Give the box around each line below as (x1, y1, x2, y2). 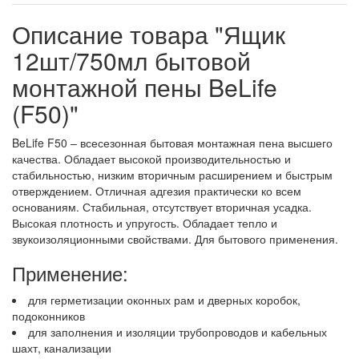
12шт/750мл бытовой (12, 43, 251, 79)
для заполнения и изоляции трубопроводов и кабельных (28, 324, 327, 341)
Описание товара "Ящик (12, 17, 285, 52)
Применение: (12, 259, 128, 288)
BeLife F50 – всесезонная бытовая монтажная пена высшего (12, 135, 333, 151)
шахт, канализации (12, 340, 111, 357)
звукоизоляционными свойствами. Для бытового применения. (12, 231, 338, 248)
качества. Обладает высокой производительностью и (12, 151, 291, 167)
